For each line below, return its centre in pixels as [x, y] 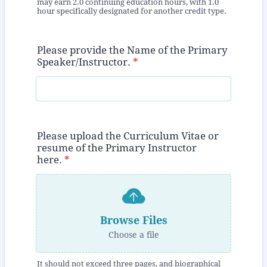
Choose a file [133, 235]
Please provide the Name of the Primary [132, 50]
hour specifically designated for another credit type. [132, 11]
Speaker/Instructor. [84, 62]
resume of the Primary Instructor [117, 148]
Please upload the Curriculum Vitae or [128, 136]
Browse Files [133, 220]
